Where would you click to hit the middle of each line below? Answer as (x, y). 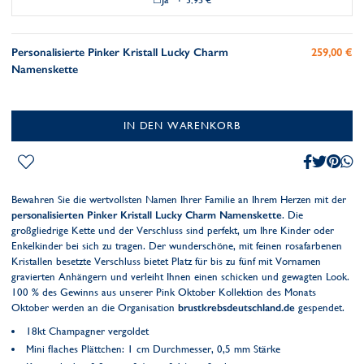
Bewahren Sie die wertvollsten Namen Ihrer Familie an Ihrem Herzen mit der (179, 199)
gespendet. (320, 308)
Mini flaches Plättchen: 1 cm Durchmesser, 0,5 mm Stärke (153, 349)
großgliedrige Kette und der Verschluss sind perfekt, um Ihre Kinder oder (173, 230)
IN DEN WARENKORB (182, 126)
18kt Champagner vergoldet (87, 331)
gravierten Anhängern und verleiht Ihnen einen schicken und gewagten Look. (180, 277)
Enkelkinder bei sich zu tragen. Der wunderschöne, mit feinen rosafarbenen (177, 246)
